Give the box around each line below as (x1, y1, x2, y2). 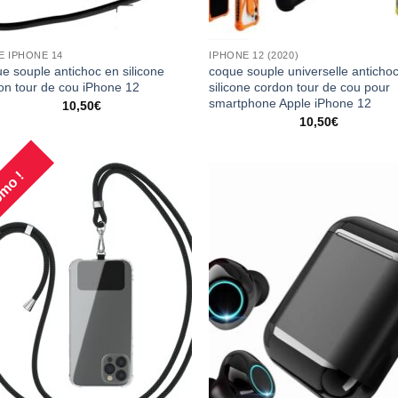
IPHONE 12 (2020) (209, 50, 299, 61)
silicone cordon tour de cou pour (209, 80, 391, 95)
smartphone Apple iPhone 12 (209, 96, 372, 111)
